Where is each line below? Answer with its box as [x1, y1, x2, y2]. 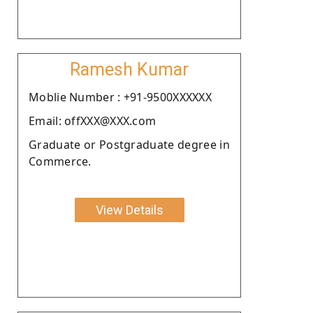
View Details [95, 202, 163, 217]
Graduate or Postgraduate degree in [29, 136, 230, 152]
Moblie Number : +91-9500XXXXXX [29, 89, 212, 105]
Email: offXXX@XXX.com [29, 112, 156, 129]
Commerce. [29, 153, 92, 169]
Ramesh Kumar [70, 59, 189, 80]
